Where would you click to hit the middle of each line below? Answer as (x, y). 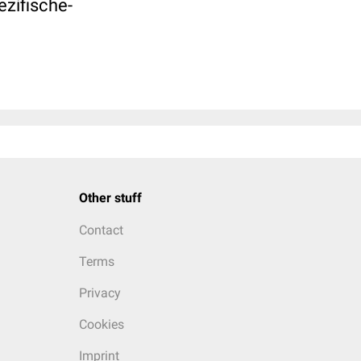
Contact (101, 230)
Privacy (100, 293)
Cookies (101, 324)
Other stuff (110, 198)
